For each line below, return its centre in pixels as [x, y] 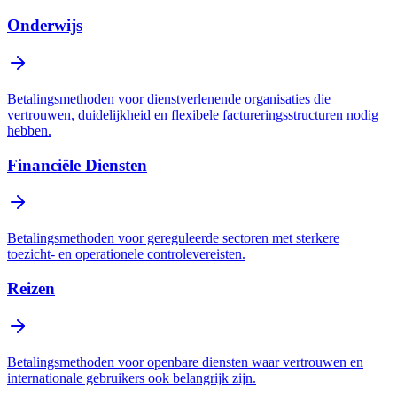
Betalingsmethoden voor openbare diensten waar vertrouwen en [185, 362]
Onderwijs [45, 26]
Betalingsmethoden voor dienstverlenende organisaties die [169, 98]
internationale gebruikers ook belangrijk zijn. [132, 378]
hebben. [29, 130]
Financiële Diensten [77, 165]
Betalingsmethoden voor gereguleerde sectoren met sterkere [173, 238]
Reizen [31, 288]
